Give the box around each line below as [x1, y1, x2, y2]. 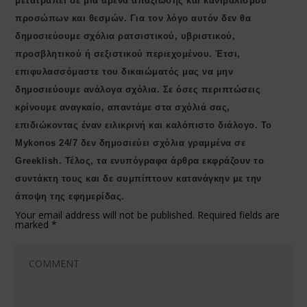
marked [15, 218, 52, 232]
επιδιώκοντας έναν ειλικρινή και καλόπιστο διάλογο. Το [15, 120, 272, 131]
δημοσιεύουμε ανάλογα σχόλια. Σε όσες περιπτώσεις [15, 84, 261, 95]
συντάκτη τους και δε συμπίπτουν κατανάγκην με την [15, 173, 262, 184]
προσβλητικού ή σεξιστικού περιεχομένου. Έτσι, [15, 49, 241, 60]
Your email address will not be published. [15, 208, 195, 222]
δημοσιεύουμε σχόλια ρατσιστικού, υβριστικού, [15, 31, 236, 42]
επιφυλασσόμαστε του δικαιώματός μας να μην [15, 66, 234, 77]
